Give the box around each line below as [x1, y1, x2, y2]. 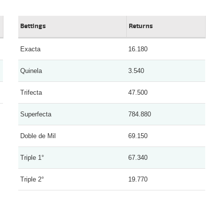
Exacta [20, 45, 41, 53]
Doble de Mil [20, 132, 56, 140]
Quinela [20, 67, 42, 74]
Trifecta [20, 88, 42, 96]
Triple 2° [20, 175, 44, 183]
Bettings [20, 22, 46, 30]
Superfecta [20, 110, 52, 118]
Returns [129, 22, 153, 30]
